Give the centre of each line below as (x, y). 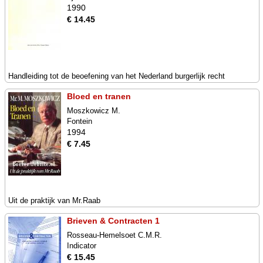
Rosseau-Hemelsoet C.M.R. (114, 235)
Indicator (82, 246)
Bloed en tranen (99, 96)
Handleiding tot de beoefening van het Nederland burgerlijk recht (117, 76)
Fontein (80, 121)
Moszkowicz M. (94, 111)
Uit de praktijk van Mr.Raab (54, 200)
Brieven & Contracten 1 (113, 221)
